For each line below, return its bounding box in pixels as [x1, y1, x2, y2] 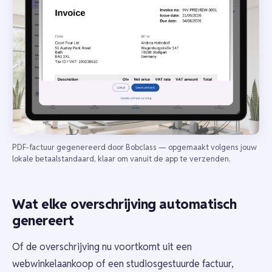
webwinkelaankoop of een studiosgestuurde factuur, [12, 257, 234, 270]
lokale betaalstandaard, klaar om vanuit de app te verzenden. [12, 153, 230, 164]
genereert [12, 211, 75, 229]
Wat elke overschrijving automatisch [12, 195, 237, 212]
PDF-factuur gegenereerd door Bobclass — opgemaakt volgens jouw [12, 141, 257, 152]
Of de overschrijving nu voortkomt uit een [12, 240, 192, 253]
